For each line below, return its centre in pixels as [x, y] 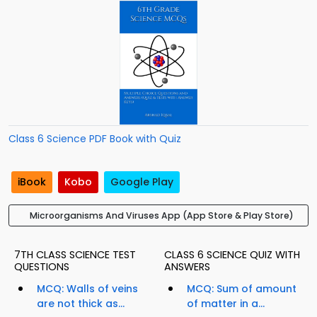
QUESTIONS [42, 267]
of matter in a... [226, 304]
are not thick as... [81, 304]
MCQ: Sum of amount [242, 289]
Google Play [142, 182]
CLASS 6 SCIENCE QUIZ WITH [232, 255]
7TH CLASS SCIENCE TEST [75, 255]
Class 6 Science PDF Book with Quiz [95, 139]
